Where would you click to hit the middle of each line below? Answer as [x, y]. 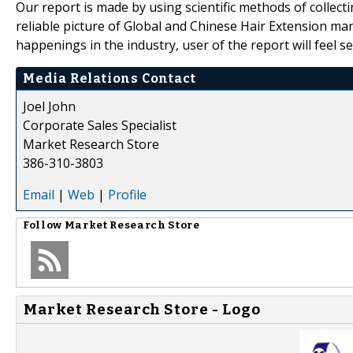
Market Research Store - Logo [142, 309]
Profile [127, 194]
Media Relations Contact [110, 78]
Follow [44, 225]
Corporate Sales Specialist [100, 125]
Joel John [49, 106]
